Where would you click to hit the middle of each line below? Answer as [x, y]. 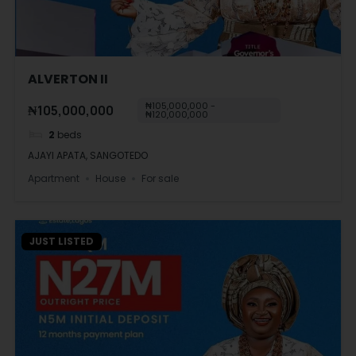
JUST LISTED [62, 242]
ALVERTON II [68, 79]
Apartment [54, 178]
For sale [161, 178]
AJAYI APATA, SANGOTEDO [88, 156]
